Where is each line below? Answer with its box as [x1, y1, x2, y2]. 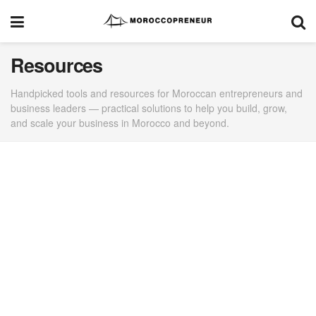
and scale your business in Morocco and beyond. [11, 115, 229, 130]
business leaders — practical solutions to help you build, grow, [11, 100, 287, 115]
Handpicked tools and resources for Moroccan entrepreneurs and [11, 85, 303, 100]
